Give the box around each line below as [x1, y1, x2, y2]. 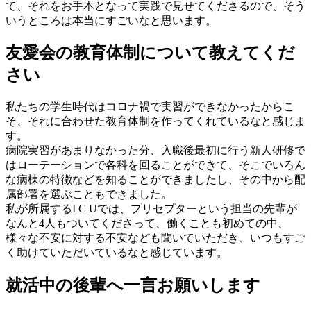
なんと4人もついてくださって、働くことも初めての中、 [6, 217, 289, 230]
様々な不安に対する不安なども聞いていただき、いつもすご [6, 232, 305, 244]
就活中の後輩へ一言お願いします [6, 276, 260, 295]
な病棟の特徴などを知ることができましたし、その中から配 [6, 174, 305, 186]
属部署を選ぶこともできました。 [6, 188, 172, 201]
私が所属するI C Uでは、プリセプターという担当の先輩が [6, 203, 297, 215]
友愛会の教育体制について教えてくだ [6, 44, 295, 62]
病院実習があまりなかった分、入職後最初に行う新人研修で [6, 144, 305, 157]
